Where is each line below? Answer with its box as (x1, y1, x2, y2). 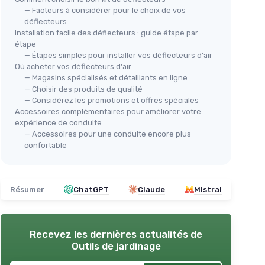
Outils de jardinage (71, 240, 161, 252)
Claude (138, 185, 165, 194)
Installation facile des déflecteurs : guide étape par (15, 28, 198, 37)
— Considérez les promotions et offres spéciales (24, 95, 199, 105)
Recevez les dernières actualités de (30, 228, 202, 240)
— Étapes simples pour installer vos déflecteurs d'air (24, 50, 212, 60)
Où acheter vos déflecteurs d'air (15, 62, 131, 71)
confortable (24, 140, 67, 150)
